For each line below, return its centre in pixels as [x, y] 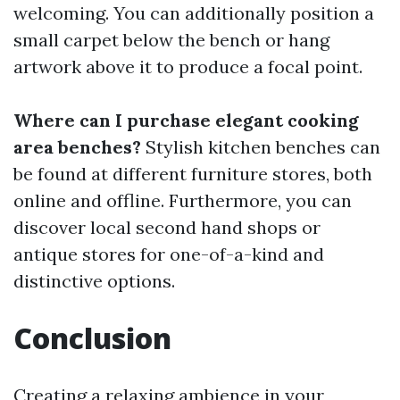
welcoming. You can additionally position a [194, 13]
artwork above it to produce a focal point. [188, 67]
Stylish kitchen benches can [261, 147]
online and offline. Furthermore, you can [183, 201]
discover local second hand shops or [167, 228]
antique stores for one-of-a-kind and [169, 254]
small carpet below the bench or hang [171, 40]
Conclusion [92, 338]
